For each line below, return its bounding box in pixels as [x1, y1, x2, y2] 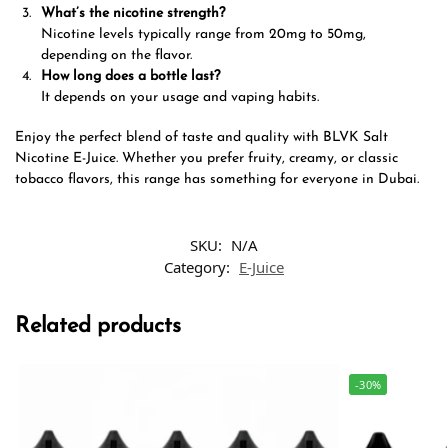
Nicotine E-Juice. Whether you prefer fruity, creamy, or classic [15, 151, 398, 167]
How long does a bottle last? [41, 68, 220, 84]
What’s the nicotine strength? [41, 5, 225, 21]
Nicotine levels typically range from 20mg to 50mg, [41, 26, 366, 42]
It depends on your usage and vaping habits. [41, 89, 319, 105]
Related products [15, 314, 181, 338]
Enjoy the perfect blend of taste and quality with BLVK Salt [15, 130, 388, 146]
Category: [164, 256, 234, 277]
